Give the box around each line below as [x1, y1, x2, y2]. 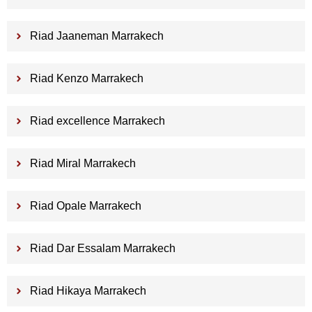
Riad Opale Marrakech [29, 199, 141, 212]
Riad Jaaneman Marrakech [29, 29, 164, 42]
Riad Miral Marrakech [29, 157, 136, 169]
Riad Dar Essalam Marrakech [29, 242, 175, 254]
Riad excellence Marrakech [29, 114, 165, 127]
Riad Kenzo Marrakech [29, 72, 143, 84]
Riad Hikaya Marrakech [29, 284, 146, 297]
